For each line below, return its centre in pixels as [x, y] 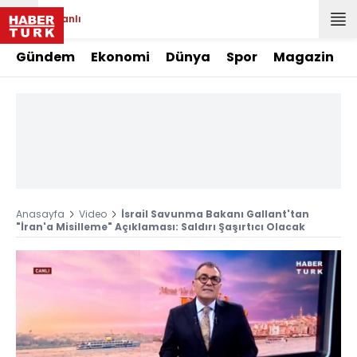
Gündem [45, 57]
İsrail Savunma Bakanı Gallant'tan [215, 214]
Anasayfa [40, 214]
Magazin [304, 57]
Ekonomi [120, 57]
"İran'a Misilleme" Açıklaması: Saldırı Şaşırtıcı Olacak [161, 227]
